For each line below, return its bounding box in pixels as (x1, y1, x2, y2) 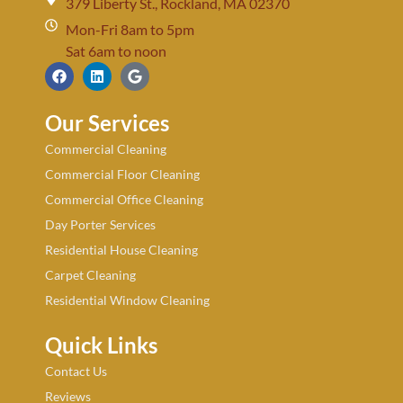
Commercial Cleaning (45, 141, 166, 157)
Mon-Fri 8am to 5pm (65, 21, 194, 39)
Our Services (45, 110, 169, 137)
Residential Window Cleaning (45, 292, 210, 309)
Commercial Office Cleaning (45, 192, 203, 208)
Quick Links (45, 332, 157, 359)
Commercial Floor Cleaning (45, 166, 200, 183)
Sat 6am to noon (65, 42, 166, 60)
